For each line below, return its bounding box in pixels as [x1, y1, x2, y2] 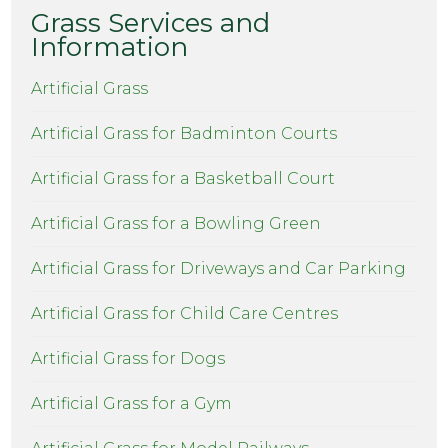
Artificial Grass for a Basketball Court [31, 169, 336, 189]
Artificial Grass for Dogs [31, 349, 226, 369]
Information [31, 31, 189, 64]
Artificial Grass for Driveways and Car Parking [31, 259, 407, 279]
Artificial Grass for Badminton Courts [31, 124, 338, 144]
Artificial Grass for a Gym [31, 394, 233, 414]
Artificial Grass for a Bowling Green [31, 214, 322, 234]
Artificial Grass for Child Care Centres [31, 304, 339, 324]
